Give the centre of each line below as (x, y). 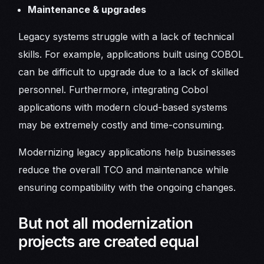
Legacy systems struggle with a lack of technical (126, 36)
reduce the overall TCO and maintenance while (124, 169)
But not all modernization (106, 223)
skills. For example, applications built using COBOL (131, 54)
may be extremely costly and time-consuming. (121, 125)
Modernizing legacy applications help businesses (127, 152)
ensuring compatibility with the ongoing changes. (127, 187)
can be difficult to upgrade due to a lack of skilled (129, 72)
